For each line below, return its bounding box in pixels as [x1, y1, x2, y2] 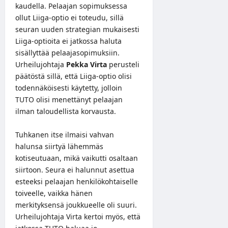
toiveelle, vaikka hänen [15, 188, 93, 198]
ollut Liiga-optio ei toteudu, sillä [15, 12, 124, 22]
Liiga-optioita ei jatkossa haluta [15, 36, 122, 46]
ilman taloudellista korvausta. [15, 106, 116, 116]
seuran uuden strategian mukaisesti [15, 24, 139, 34]
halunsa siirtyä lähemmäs [15, 141, 103, 151]
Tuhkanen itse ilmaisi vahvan [15, 129, 114, 139]
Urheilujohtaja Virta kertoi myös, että [15, 211, 140, 221]
